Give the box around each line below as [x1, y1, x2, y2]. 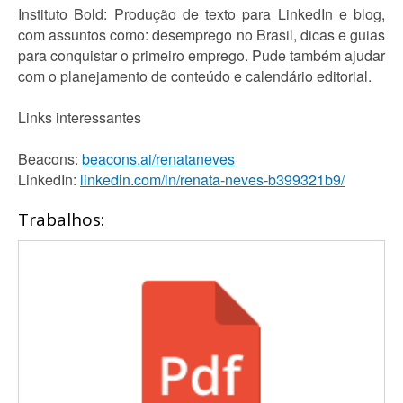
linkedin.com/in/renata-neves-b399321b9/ [80, 169, 345, 190]
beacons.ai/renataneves [82, 148, 235, 169]
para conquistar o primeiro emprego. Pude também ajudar [18, 45, 385, 66]
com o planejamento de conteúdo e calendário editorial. [18, 66, 372, 86]
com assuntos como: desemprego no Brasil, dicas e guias [18, 24, 385, 45]
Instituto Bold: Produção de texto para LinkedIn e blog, [18, 4, 385, 24]
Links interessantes [18, 107, 141, 128]
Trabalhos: [18, 208, 104, 231]
